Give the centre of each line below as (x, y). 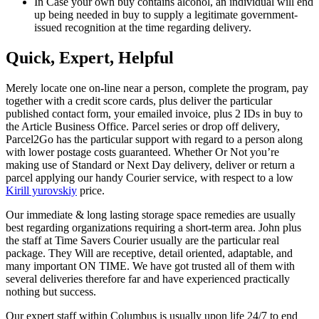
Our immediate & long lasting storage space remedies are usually (151, 215)
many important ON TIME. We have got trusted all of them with (150, 266)
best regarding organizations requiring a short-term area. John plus (153, 228)
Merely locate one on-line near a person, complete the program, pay (157, 88)
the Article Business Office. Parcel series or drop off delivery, (143, 127)
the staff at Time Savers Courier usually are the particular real (142, 241)
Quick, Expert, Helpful (90, 58)
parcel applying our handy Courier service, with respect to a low (150, 178)
